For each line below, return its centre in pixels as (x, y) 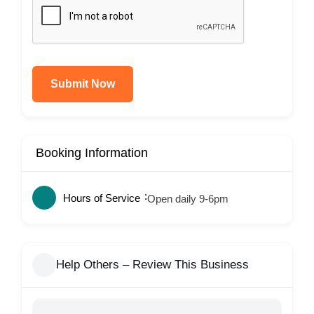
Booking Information (92, 153)
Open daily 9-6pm (188, 199)
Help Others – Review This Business (152, 265)
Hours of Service (102, 198)
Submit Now (83, 84)
